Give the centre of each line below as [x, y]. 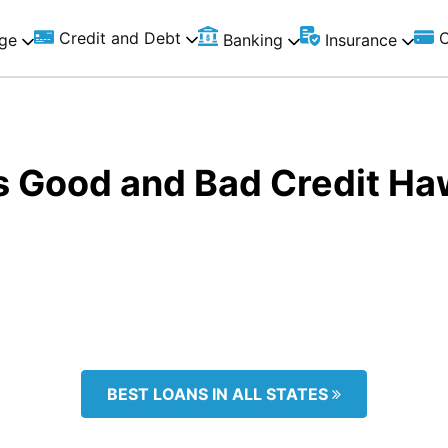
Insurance [360, 40]
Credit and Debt [119, 38]
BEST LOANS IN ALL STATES [219, 394]
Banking [252, 40]
